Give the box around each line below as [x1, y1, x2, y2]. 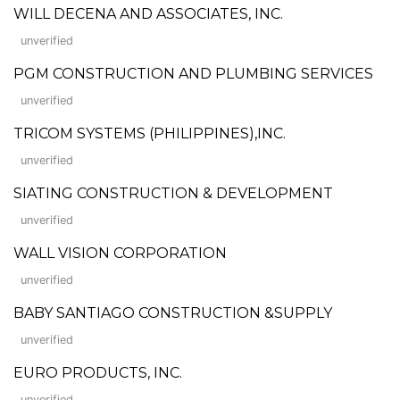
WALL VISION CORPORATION [13, 244, 227, 262]
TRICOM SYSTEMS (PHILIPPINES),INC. [13, 124, 286, 142]
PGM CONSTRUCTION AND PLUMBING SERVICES [13, 64, 373, 82]
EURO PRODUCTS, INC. [13, 363, 182, 381]
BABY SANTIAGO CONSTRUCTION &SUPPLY [13, 304, 332, 321]
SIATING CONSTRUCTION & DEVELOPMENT [13, 184, 333, 202]
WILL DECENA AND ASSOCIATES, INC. [13, 4, 283, 22]
